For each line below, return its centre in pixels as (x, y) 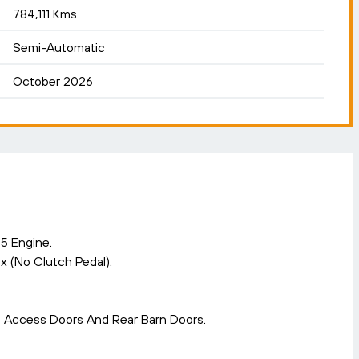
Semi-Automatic (59, 47)
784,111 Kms (45, 14)
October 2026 (53, 81)
